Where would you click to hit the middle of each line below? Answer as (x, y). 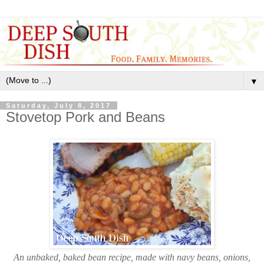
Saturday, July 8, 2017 (59, 105)
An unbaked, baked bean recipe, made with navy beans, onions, (132, 258)
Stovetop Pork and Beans (85, 117)
